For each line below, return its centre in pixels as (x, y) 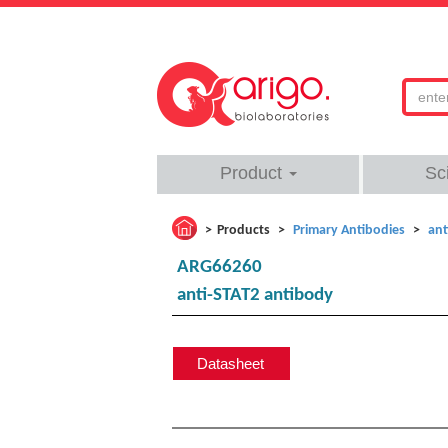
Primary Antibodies (349, 230)
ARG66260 (219, 267)
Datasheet (230, 363)
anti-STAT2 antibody (255, 295)
